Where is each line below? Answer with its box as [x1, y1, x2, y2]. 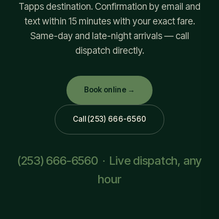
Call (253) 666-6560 [72, 114, 147, 124]
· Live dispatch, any [98, 153, 202, 168]
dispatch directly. [75, 45, 144, 57]
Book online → [84, 85, 135, 95]
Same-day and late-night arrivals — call [30, 30, 189, 42]
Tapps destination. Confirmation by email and [19, 1, 200, 13]
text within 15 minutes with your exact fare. [24, 16, 195, 27]
